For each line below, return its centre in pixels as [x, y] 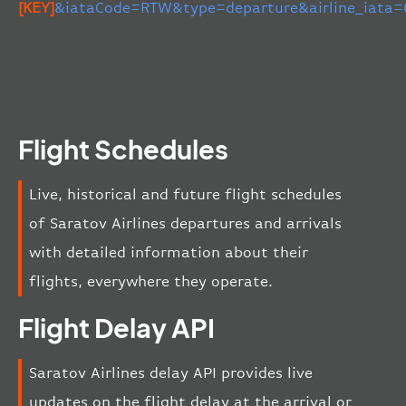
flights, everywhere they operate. [151, 281]
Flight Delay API [116, 327]
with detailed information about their [169, 252]
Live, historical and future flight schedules [185, 194]
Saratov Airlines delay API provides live [171, 372]
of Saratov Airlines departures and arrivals [185, 223]
